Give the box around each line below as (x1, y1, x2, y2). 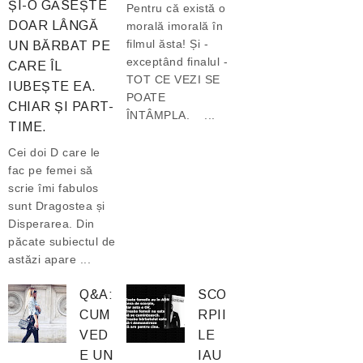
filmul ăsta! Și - (126, 37, 209, 51)
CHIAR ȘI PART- (8, 100, 113, 114)
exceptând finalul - (126, 55, 228, 69)
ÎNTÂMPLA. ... (126, 109, 216, 122)
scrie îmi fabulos (8, 181, 99, 195)
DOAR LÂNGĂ (8, 19, 98, 33)
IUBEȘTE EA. (8, 79, 96, 94)
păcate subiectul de (8, 235, 116, 249)
